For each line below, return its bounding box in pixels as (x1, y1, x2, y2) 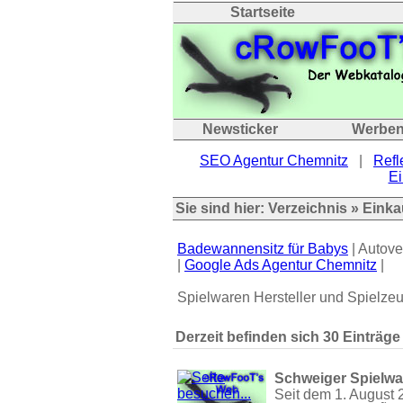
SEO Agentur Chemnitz (200, 153, 348, 168)
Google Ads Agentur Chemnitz (184, 257, 377, 273)
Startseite (230, 4, 295, 20)
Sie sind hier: (175, 201, 268, 216)
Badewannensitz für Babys (177, 241, 348, 256)
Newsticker (202, 121, 278, 137)
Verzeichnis (268, 201, 347, 216)
